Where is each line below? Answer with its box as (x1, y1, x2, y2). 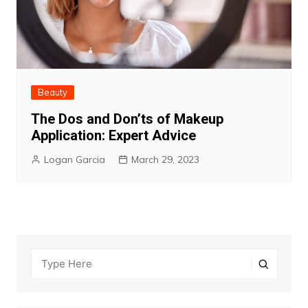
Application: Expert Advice (30, 127, 196, 144)
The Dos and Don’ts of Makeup (30, 111, 223, 128)
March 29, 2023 (131, 153, 199, 166)
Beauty (37, 87, 67, 98)
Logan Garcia (43, 153, 105, 166)
